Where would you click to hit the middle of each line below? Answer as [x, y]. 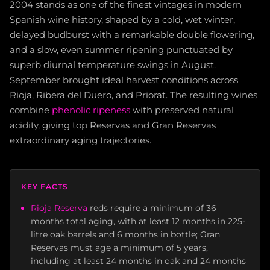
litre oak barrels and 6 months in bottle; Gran [125, 235]
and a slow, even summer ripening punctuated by [121, 50]
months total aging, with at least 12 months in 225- [138, 221]
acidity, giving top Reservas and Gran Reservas [113, 125]
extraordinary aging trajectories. [80, 140]
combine [31, 110]
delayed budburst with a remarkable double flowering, [132, 35]
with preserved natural [182, 110]
